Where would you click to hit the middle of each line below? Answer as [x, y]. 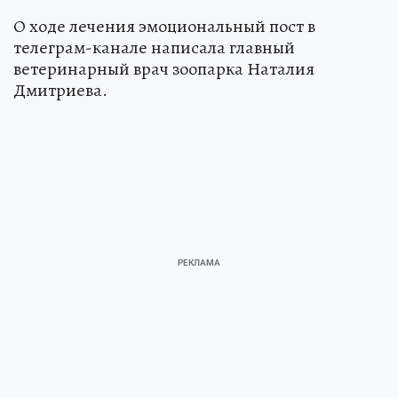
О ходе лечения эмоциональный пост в [164, 26]
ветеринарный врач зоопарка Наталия [164, 68]
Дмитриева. [60, 90]
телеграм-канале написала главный [154, 47]
